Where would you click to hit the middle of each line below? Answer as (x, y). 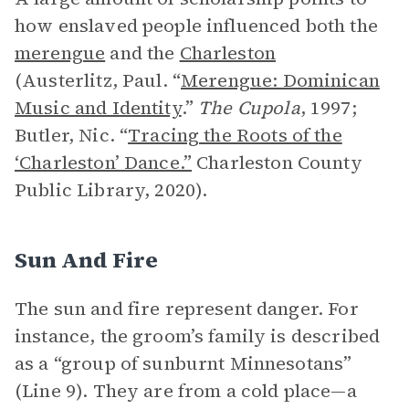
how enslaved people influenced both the (196, 26)
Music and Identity (98, 108)
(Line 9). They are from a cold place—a (186, 391)
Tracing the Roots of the (235, 135)
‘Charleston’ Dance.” (103, 163)
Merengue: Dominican (280, 80)
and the (142, 53)
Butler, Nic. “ (72, 135)
